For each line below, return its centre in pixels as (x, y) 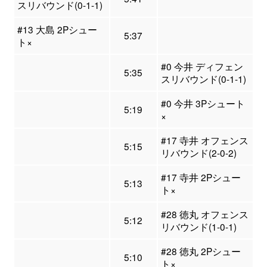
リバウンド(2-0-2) (198, 153)
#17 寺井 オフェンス (204, 140)
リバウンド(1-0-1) (198, 227)
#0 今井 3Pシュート (203, 103)
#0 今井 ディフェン (202, 66)
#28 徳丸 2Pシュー (201, 251)
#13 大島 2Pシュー (57, 30)
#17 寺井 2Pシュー (201, 177)
